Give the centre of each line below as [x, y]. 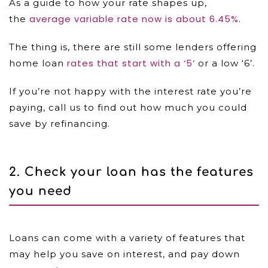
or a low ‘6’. [225, 63]
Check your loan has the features [139, 172]
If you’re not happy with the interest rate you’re [130, 91]
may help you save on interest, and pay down [124, 254]
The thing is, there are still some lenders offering [133, 47]
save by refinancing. [60, 124]
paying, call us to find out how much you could [128, 107]
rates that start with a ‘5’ [131, 63]
